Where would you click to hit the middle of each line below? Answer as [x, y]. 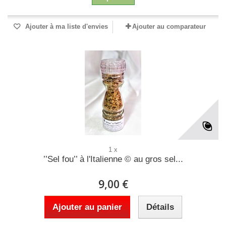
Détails [160, 207]
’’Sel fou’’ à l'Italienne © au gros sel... [113, 159]
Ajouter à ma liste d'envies [66, 26]
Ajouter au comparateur [169, 26]
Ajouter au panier [87, 207]
